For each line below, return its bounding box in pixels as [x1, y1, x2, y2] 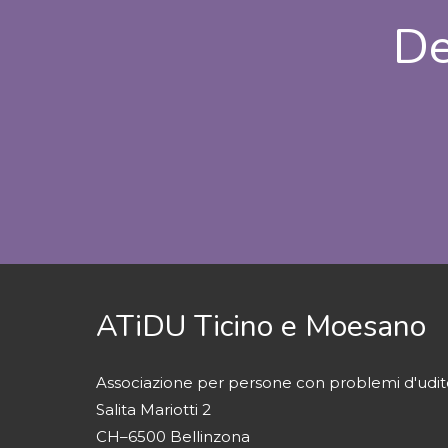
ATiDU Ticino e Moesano [96, 305, 426, 347]
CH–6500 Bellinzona [96, 426, 250, 446]
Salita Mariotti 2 [96, 399, 211, 419]
